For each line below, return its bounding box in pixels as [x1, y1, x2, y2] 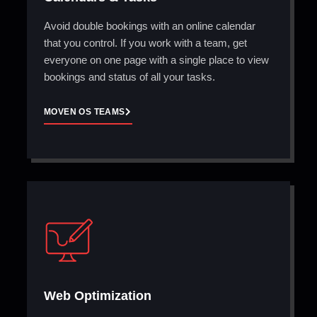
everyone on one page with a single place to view [44, 54, 269, 67]
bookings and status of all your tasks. [44, 71, 215, 83]
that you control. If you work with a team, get [44, 37, 247, 50]
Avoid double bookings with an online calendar [44, 20, 255, 33]
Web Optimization [44, 288, 151, 303]
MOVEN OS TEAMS [44, 106, 125, 117]
